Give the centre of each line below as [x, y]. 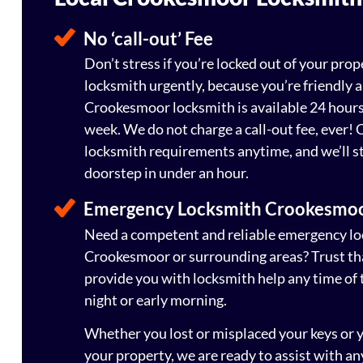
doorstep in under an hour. [167, 173]
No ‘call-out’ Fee [148, 38]
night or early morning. [157, 299]
